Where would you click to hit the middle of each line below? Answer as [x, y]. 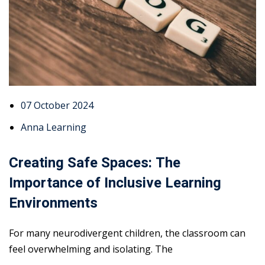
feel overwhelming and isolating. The [91, 249]
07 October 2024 [57, 105]
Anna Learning [54, 127]
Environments [53, 203]
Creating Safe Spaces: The [95, 163]
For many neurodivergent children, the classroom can [127, 233]
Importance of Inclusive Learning [115, 183]
